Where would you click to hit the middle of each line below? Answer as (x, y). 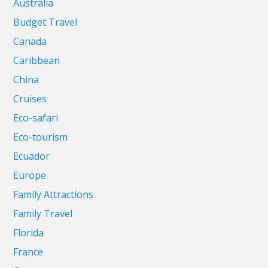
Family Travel (43, 214)
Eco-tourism (41, 137)
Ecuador (32, 156)
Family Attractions (54, 195)
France (28, 252)
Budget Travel (45, 22)
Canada (30, 42)
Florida (29, 233)
